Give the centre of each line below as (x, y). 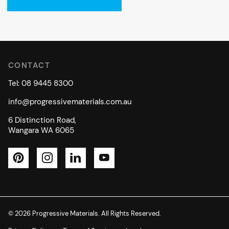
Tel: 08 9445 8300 (41, 84)
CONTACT (29, 66)
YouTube (128, 166)
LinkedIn (99, 166)
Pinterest (43, 166)
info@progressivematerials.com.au (70, 102)
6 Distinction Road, (42, 120)
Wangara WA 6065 (41, 131)
